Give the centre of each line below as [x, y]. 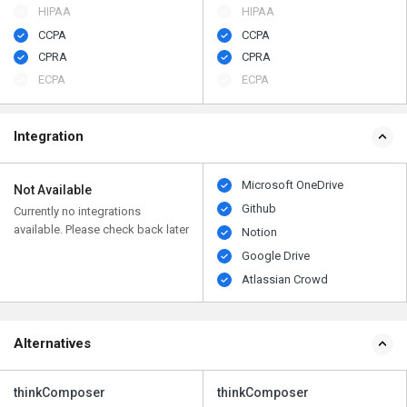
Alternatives [52, 343]
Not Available [53, 189]
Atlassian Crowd [285, 279]
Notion [260, 232]
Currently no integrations [77, 211]
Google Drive [276, 255]
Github [259, 208]
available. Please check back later [101, 229]
